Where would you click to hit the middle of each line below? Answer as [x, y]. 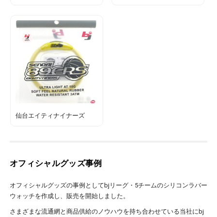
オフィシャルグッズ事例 [56, 163]
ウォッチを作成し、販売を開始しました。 [70, 196]
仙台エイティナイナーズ [50, 115]
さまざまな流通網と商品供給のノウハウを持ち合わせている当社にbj [107, 211]
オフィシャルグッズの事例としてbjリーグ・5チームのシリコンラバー [108, 185]
